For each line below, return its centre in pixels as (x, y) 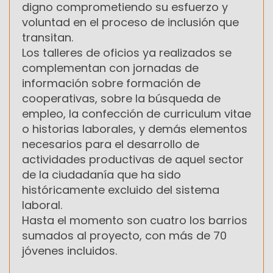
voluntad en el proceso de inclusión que (130, 23)
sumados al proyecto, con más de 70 (124, 236)
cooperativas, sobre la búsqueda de (121, 99)
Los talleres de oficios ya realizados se (127, 53)
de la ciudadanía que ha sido (101, 175)
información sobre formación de (111, 83)
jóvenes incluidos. (69, 251)
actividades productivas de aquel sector (133, 160)
